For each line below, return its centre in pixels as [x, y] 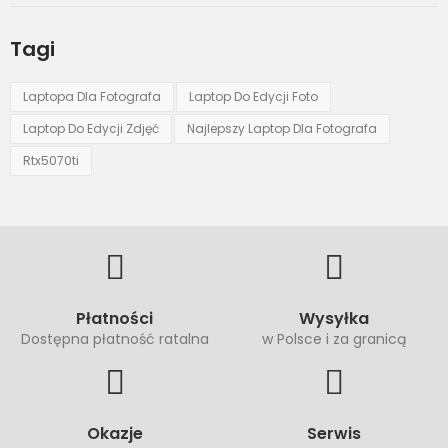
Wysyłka [333, 318]
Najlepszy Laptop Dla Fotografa [282, 128]
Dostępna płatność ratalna [114, 338]
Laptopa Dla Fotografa [92, 96]
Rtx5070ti [51, 160]
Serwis [333, 433]
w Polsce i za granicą [333, 338]
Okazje [114, 433]
